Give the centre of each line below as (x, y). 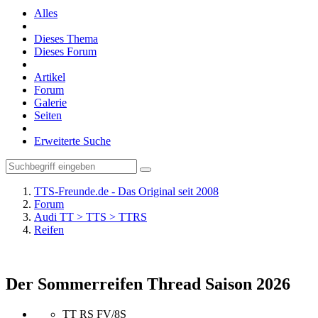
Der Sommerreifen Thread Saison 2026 (148, 284)
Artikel (50, 77)
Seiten (48, 115)
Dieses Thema (66, 39)
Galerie (50, 103)
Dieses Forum (65, 51)
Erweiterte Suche (72, 141)
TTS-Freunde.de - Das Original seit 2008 (126, 191)
